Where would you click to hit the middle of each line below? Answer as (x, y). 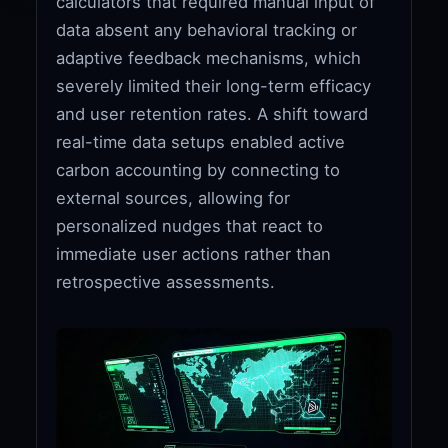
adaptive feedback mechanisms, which (209, 57)
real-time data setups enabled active (201, 141)
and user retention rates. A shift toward (212, 113)
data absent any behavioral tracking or (207, 29)
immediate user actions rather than (194, 253)
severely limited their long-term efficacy (214, 85)
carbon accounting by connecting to (198, 169)
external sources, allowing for (173, 197)
